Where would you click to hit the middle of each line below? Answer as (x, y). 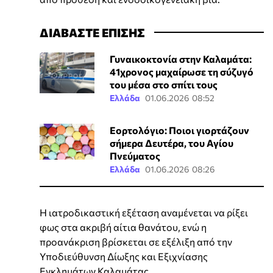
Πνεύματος (135, 155)
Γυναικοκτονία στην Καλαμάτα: (180, 58)
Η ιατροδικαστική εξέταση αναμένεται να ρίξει (144, 212)
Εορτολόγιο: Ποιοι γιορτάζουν (179, 130)
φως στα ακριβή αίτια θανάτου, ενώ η (123, 227)
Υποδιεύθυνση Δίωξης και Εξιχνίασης (124, 256)
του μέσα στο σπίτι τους (163, 84)
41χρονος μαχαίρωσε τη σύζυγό (181, 71)
